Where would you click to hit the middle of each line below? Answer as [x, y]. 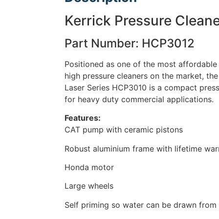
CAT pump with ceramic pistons [124, 130]
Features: [84, 118]
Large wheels [89, 186]
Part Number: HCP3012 [130, 43]
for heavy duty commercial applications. [139, 99]
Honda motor [89, 167]
